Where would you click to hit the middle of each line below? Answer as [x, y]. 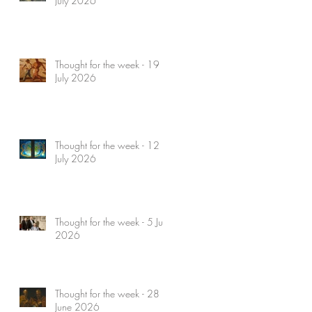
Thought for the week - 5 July [112, 221]
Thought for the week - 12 [107, 145]
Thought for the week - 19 [107, 64]
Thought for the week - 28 [107, 293]
